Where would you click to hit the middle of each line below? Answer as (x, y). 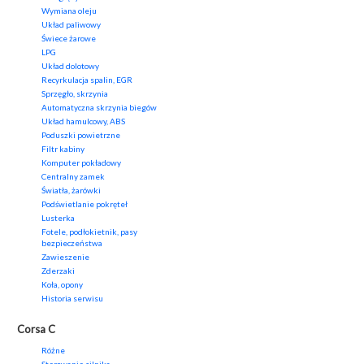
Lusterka (58, 218)
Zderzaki (58, 271)
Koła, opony (62, 285)
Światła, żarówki (71, 191)
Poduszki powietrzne (81, 135)
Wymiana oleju (69, 11)
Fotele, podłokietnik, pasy (89, 232)
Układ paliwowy (71, 25)
